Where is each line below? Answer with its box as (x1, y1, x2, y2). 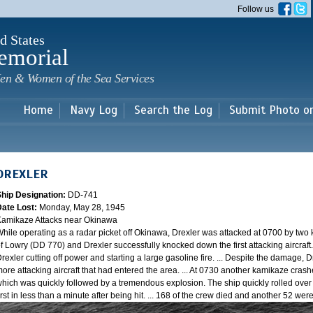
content (119, 27, 147, 37)
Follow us (238, 4, 278, 14)
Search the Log (134, 103, 212, 117)
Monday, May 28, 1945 (39, 203, 125, 212)
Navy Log (70, 103, 117, 117)
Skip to (119, 2, 145, 12)
